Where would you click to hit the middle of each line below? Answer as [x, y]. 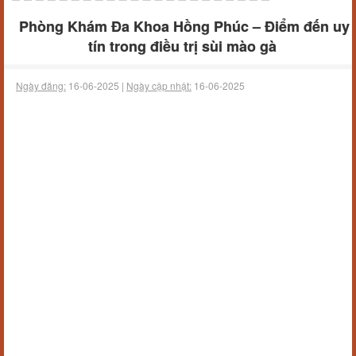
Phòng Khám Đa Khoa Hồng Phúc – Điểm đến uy [184, 26]
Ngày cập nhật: [159, 85]
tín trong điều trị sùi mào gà [182, 46]
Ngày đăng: [41, 85]
